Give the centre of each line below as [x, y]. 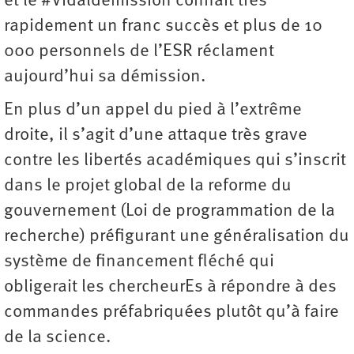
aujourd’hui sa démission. [105, 77]
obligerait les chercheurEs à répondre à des [170, 288]
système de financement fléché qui [139, 262]
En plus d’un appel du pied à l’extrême [153, 111]
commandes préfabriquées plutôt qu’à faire [171, 313]
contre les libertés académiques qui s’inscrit [175, 161]
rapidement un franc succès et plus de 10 [163, 27]
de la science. [57, 338]
